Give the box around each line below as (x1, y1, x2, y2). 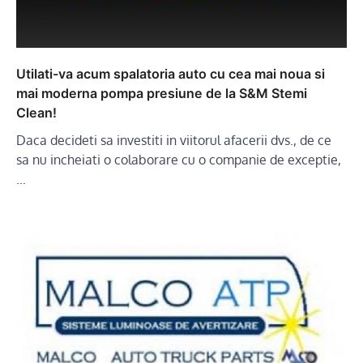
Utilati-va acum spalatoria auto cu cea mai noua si (16, 66, 325, 83)
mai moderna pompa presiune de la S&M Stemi (16, 85, 307, 102)
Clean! (16, 105, 57, 122)
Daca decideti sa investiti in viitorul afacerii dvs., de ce (16, 132, 331, 149)
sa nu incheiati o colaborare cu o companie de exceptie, (16, 152, 341, 169)
